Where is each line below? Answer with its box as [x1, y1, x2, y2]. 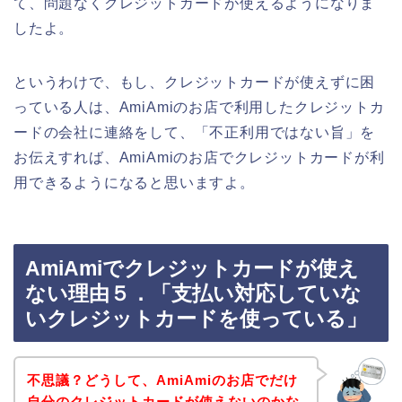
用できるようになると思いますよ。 [13, 174, 255, 190]
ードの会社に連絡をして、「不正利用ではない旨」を [13, 124, 376, 140]
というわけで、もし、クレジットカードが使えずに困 [13, 74, 376, 90]
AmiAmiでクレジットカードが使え [25, 257, 359, 281]
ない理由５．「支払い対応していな [25, 282, 362, 306]
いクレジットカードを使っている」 [25, 307, 367, 331]
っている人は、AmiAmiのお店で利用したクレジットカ [13, 99, 385, 115]
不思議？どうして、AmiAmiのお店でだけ [26, 371, 298, 388]
